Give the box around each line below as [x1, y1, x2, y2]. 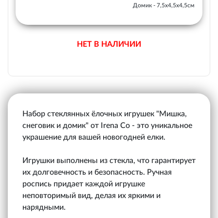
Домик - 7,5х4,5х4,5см [133, 2, 195, 8]
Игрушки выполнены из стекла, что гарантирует [22, 157, 196, 164]
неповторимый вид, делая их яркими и [22, 192, 161, 200]
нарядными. [22, 203, 66, 211]
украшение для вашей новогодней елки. [22, 133, 165, 141]
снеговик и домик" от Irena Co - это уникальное [22, 122, 192, 129]
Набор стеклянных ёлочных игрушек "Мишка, [22, 110, 187, 118]
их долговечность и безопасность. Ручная [22, 168, 172, 176]
